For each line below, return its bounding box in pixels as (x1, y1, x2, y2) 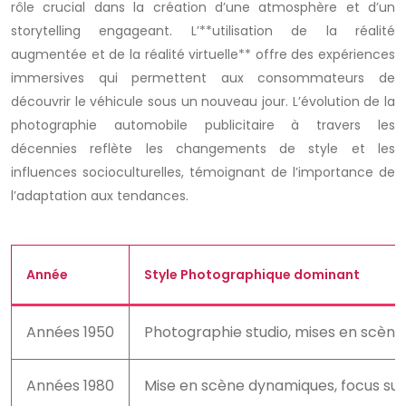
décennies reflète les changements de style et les (11, 140, 395, 158)
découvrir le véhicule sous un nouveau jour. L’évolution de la (11, 92, 395, 111)
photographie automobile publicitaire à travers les (11, 116, 395, 134)
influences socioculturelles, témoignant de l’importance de (11, 163, 395, 181)
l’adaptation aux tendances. (11, 187, 188, 205)
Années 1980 (26, 375, 114, 396)
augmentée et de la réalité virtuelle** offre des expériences (11, 45, 395, 63)
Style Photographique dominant (144, 266, 360, 284)
